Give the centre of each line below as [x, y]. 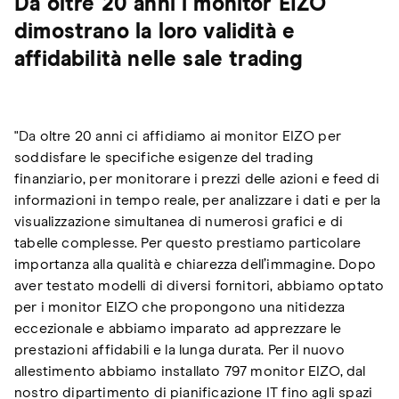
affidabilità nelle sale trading [159, 60]
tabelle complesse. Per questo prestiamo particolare [188, 243]
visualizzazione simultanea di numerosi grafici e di [179, 222]
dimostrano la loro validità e [155, 32]
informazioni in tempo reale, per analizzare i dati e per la [198, 200]
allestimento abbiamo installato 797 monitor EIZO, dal [190, 371]
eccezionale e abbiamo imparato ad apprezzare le [178, 329]
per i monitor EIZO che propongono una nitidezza [180, 307]
